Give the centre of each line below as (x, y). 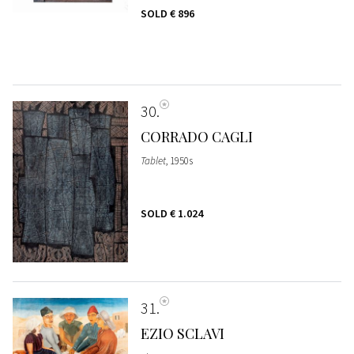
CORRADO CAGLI (196, 136)
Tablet (153, 160)
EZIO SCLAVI (182, 333)
